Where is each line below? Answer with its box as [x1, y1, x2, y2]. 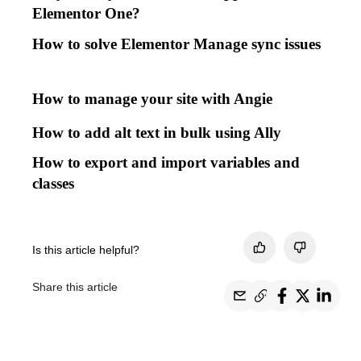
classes [32, 175, 78, 193]
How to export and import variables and [32, 154, 300, 172]
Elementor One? [32, 5, 144, 23]
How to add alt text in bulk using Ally [32, 123, 285, 141]
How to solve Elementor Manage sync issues [32, 35, 321, 53]
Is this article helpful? [32, 243, 139, 257]
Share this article [32, 280, 118, 294]
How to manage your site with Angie [32, 89, 276, 107]
